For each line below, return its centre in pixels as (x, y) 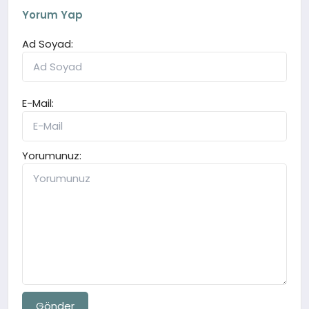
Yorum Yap (53, 15)
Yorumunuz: (52, 156)
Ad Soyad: (48, 44)
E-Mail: (38, 103)
